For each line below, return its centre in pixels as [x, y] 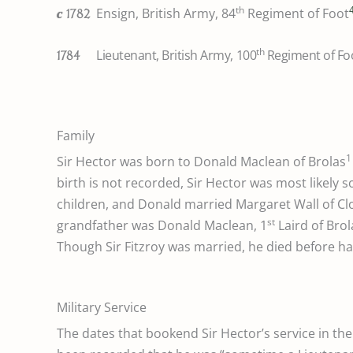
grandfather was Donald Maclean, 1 [162, 226]
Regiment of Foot [297, 14]
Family [76, 136]
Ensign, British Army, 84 [166, 14]
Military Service [102, 308]
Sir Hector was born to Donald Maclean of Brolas [201, 162]
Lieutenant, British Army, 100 [176, 55]
